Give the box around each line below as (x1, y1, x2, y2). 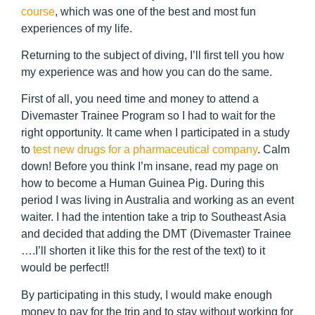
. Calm (257, 143, 290, 156)
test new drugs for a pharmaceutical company (33, 143, 257, 156)
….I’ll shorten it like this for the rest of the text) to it (21, 245, 265, 257)
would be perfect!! (21, 262, 109, 274)
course (21, 5, 55, 18)
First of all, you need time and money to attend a (21, 93, 259, 105)
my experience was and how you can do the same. (21, 65, 272, 78)
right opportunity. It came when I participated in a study (21, 127, 290, 139)
